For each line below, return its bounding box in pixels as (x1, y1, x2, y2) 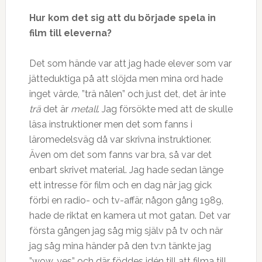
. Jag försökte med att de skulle (97, 104, 233, 115)
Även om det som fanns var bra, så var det (29, 149, 212, 160)
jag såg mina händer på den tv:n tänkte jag (29, 240, 211, 251)
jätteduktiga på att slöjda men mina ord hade (29, 73, 223, 84)
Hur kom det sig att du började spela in (29, 12, 216, 23)
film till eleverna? (29, 27, 112, 39)
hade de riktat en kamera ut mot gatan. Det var (29, 210, 230, 221)
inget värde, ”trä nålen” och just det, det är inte (29, 88, 226, 99)
